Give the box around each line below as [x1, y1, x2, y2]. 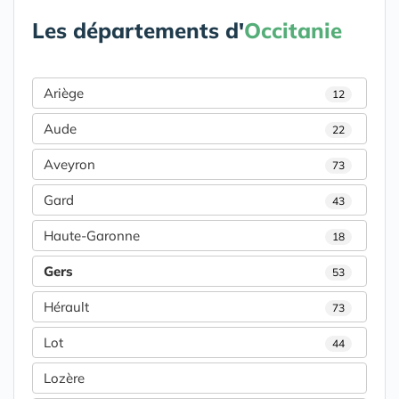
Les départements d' [32, 17, 244, 45]
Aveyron [44, 156, 95, 174]
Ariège [44, 85, 84, 102]
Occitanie [244, 17, 342, 45]
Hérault [44, 298, 89, 316]
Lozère [44, 370, 85, 387]
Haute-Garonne [44, 227, 140, 245]
